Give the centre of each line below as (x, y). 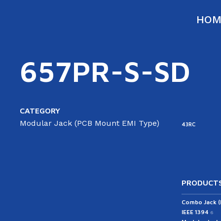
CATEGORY (40, 111)
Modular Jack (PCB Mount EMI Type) (90, 123)
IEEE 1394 (196, 212)
